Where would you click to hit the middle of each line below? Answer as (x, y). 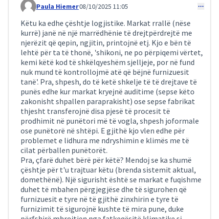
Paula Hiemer (57, 6)
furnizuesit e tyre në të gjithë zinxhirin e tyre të (99, 199)
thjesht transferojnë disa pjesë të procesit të (95, 111)
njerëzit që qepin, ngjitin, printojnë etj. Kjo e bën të (106, 43)
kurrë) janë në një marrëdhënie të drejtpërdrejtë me (106, 33)
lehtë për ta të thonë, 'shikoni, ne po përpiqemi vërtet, (112, 52)
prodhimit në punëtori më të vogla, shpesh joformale (110, 121)
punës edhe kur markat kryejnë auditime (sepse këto (108, 91)
